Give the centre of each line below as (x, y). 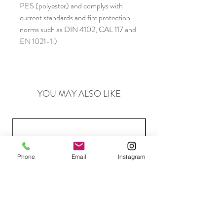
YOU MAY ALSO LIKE (79, 94)
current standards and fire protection (75, 18)
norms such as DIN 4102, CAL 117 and (78, 30)
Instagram (131, 156)
